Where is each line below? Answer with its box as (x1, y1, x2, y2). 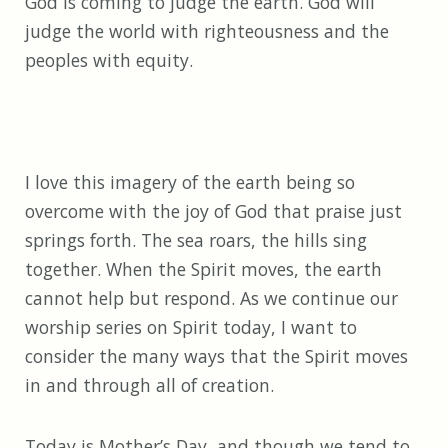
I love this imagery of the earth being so (25, 170, 355, 195)
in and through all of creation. (25, 373, 274, 398)
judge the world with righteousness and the (25, 19, 389, 44)
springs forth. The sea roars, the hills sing (25, 228, 367, 253)
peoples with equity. (25, 48, 193, 73)
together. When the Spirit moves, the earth (25, 257, 382, 282)
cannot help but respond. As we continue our (25, 286, 398, 311)
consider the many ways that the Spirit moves (25, 344, 408, 369)
